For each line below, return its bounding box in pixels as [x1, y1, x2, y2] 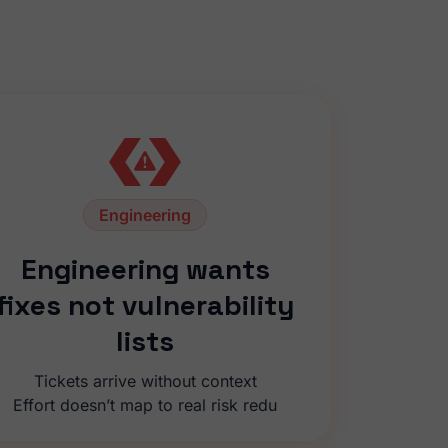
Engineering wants [20, 251, 270, 288]
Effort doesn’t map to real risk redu [13, 395, 278, 416]
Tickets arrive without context [33, 371, 257, 392]
